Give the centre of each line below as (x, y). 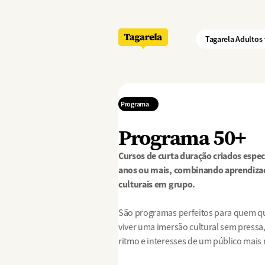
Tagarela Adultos (234, 39)
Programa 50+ (182, 138)
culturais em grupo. (157, 184)
